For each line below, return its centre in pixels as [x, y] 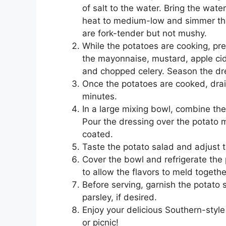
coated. [98, 134]
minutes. [100, 96]
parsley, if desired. [120, 197]
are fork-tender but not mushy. [145, 33]
